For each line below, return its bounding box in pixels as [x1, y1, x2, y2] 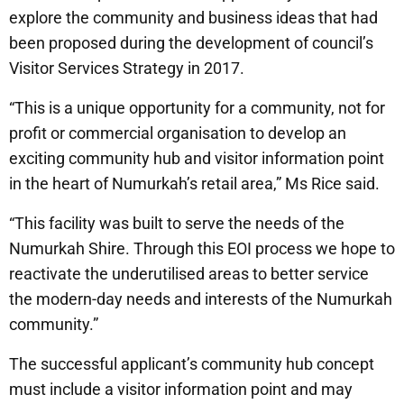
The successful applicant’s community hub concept [9, 353, 374, 373]
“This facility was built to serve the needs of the [9, 213, 344, 233]
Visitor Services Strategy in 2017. [9, 58, 244, 78]
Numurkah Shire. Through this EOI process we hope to [9, 238, 395, 258]
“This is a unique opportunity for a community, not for [9, 97, 385, 117]
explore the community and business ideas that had [9, 7, 378, 27]
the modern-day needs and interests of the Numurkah [9, 289, 392, 308]
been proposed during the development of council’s [9, 32, 373, 52]
